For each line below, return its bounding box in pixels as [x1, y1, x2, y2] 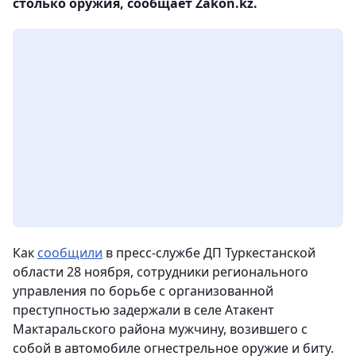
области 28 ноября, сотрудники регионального [13, 263, 308, 281]
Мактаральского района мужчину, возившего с [13, 320, 308, 338]
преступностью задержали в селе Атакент [13, 301, 274, 319]
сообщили [37, 244, 103, 261]
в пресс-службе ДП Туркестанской [103, 244, 315, 261]
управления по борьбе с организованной [13, 282, 273, 300]
